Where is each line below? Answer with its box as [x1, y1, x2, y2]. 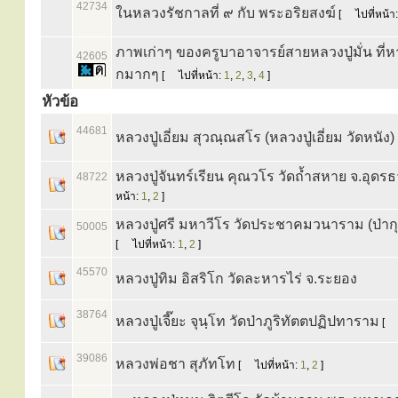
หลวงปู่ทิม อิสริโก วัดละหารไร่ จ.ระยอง [115, 271, 357, 286]
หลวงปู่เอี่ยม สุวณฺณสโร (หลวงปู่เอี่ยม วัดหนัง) [115, 130, 394, 145]
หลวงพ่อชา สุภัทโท [115, 356, 235, 371]
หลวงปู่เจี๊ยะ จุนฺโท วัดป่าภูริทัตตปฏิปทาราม [115, 314, 379, 329]
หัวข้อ [42, 93, 78, 110]
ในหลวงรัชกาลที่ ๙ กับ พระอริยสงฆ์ [115, 5, 336, 20]
